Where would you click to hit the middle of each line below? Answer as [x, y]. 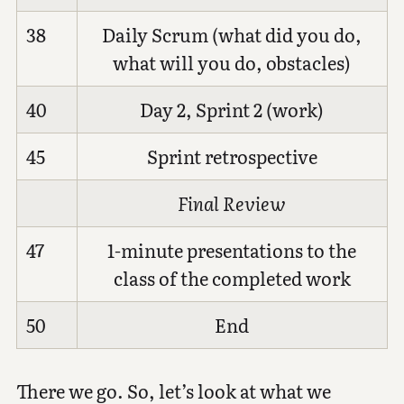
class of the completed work [232, 277]
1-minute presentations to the [232, 249]
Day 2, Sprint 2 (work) [232, 109]
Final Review [232, 202]
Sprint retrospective [232, 156]
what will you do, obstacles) [232, 62]
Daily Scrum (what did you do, [232, 34]
